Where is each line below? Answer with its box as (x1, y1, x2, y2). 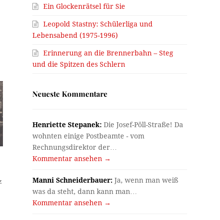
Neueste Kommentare (32, 88, 108, 99)
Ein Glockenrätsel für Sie (43, 2, 126, 10)
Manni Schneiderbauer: (32, 176, 113, 184)
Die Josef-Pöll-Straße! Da (102, 120, 184, 129)
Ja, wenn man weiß (112, 176, 179, 184)
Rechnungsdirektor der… (32, 143, 117, 151)
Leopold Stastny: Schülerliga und (43, 20, 153, 28)
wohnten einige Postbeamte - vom (32, 132, 145, 140)
